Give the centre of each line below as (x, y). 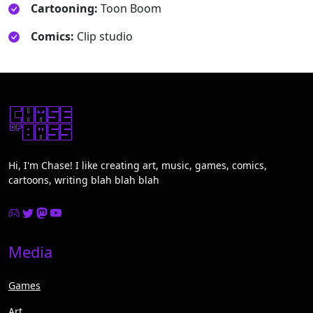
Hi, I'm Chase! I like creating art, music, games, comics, (138, 165)
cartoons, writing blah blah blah (84, 180)
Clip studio (103, 36)
